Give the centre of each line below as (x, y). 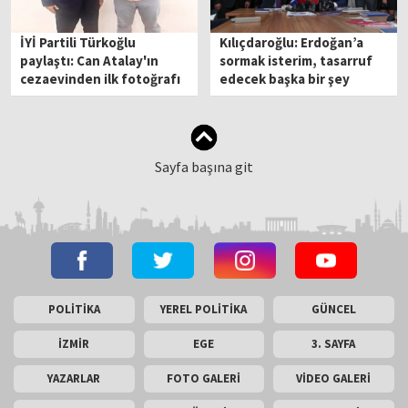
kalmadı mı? (256, 97)
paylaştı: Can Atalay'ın (90, 61)
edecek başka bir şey (285, 79)
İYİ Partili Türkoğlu (78, 43)
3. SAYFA (334, 344)
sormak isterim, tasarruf (296, 61)
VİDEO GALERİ (334, 379)
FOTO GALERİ (204, 379)
